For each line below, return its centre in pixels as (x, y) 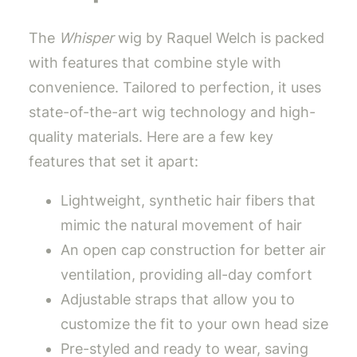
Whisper (86, 38)
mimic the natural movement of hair (181, 226)
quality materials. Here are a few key (151, 137)
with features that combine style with (155, 63)
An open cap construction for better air (193, 250)
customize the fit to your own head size (194, 324)
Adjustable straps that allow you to (178, 300)
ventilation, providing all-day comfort (186, 275)
